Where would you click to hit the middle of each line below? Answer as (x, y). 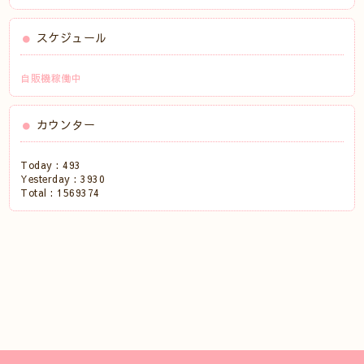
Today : (42, 165)
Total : (39, 193)
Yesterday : (51, 179)
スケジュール (71, 37)
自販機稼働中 (51, 78)
